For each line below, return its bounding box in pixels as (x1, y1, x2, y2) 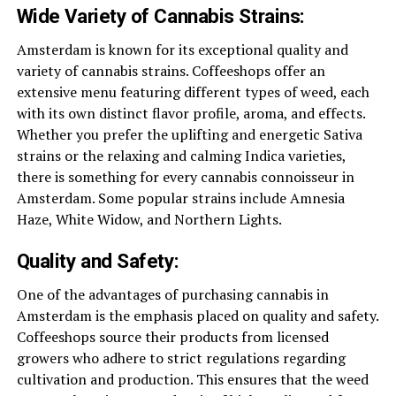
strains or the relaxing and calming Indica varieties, (16, 145, 346, 165)
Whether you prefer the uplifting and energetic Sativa (16, 124, 362, 144)
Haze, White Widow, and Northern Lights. (16, 209, 282, 229)
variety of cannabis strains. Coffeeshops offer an (16, 60, 325, 80)
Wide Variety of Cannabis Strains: (16, 4, 305, 27)
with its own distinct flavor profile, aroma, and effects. (16, 103, 365, 123)
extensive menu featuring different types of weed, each (16, 81, 369, 102)
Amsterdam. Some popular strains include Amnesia (16, 187, 345, 208)
